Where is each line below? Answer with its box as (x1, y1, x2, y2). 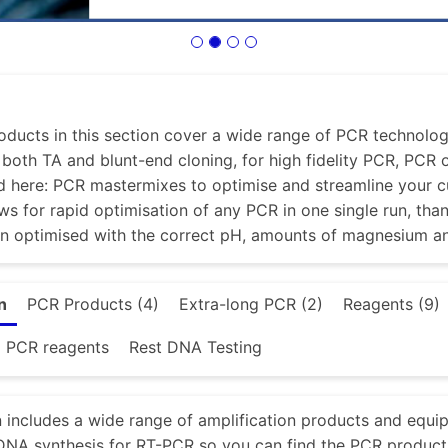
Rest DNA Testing (129, 337, 262, 358)
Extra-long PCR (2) (179, 294, 323, 315)
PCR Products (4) (27, 294, 159, 315)
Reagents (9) (343, 294, 440, 315)
